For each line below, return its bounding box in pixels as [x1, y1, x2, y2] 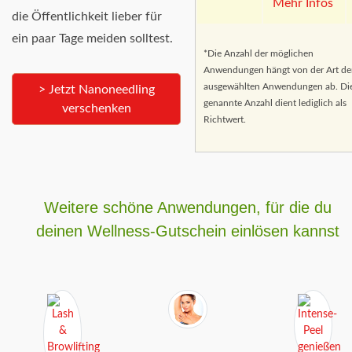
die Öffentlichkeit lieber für [12, 10, 162, 24]
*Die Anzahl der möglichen [203, 48, 313, 58]
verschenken [61, 102, 131, 115]
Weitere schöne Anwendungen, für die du [44, 199, 332, 217]
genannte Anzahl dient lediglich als [203, 97, 346, 108]
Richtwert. [203, 114, 246, 124]
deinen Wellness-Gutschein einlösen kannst [36, 222, 339, 240]
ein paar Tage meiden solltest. [12, 32, 173, 46]
